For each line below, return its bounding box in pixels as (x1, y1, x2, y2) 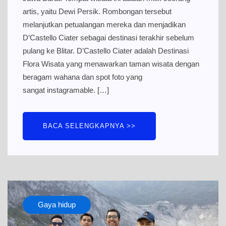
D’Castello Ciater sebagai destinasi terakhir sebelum (23, 33, 194, 42)
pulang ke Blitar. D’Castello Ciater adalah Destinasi (23, 46, 189, 55)
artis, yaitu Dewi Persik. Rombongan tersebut (23, 7, 172, 16)
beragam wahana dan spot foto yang (23, 72, 142, 81)
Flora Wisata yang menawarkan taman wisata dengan (23, 59, 199, 68)
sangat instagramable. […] (23, 85, 109, 94)
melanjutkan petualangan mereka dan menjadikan (23, 20, 186, 29)
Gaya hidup (38, 200, 76, 209)
